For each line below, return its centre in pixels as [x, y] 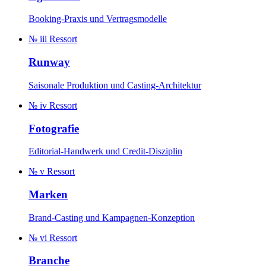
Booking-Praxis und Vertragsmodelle [98, 19]
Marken [48, 194]
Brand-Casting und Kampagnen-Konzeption [112, 217]
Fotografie [54, 128]
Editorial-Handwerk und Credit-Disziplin [105, 151]
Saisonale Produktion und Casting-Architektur [115, 85]
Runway [49, 62]
